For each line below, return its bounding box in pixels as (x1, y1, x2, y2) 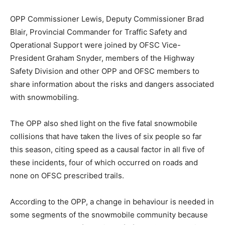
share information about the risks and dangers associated (10, 79, 214, 89)
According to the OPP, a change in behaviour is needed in (10, 197, 214, 207)
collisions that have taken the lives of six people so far (10, 132, 202, 142)
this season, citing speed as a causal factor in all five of (10, 145, 204, 155)
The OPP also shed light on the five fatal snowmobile (10, 119, 197, 129)
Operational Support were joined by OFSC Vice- (10, 40, 181, 50)
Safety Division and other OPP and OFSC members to (10, 66, 199, 76)
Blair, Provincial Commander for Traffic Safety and (10, 27, 187, 37)
